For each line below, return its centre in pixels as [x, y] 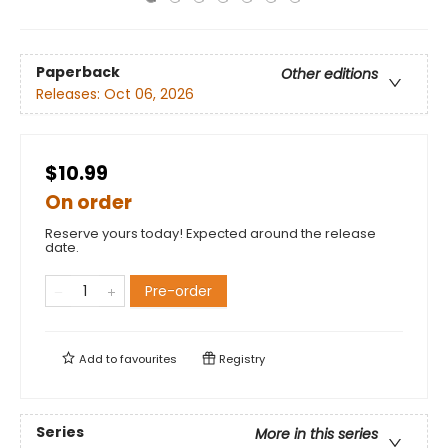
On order [88, 202]
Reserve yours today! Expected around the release [210, 233]
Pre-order [178, 291]
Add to [98, 359]
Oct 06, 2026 [149, 94]
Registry [240, 359]
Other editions [329, 74]
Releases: [70, 94]
